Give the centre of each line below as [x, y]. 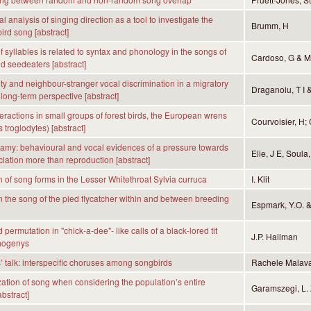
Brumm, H [270, 26]
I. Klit [260, 179]
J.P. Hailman [274, 237]
